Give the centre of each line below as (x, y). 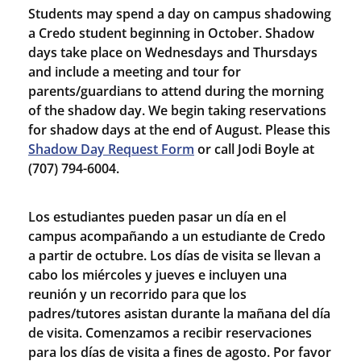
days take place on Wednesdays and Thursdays (173, 52)
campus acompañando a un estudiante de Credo (177, 236)
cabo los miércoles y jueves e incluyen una (158, 275)
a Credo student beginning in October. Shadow (171, 33)
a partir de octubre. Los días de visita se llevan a (174, 255)
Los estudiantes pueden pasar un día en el (157, 217)
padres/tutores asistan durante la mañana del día (179, 313)
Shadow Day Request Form (111, 149)
